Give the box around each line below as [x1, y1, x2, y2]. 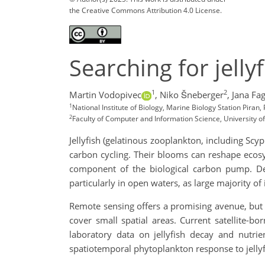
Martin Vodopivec [69, 89, 141, 101]
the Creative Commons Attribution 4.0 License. [69, 5, 222, 15]
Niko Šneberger [159, 89, 224, 101]
